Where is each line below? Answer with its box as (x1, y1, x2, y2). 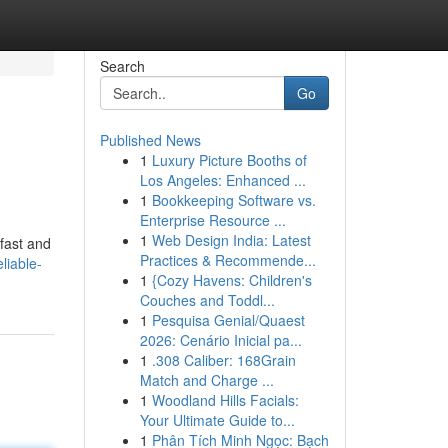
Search (99, 56, 145, 76)
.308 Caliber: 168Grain (151, 350, 296, 370)
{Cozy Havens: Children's (151, 270, 312, 290)
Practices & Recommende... (139, 250, 316, 270)
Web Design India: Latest (151, 230, 311, 250)
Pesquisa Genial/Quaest (151, 310, 305, 330)
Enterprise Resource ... (139, 210, 286, 230)
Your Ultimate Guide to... (139, 410, 295, 430)
